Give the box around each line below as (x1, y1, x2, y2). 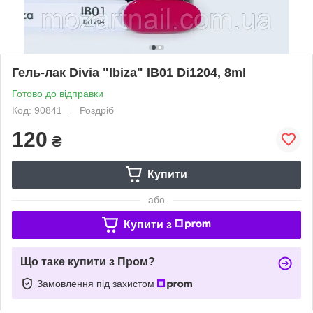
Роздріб (80, 104, 114, 116)
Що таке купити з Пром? (20, 255, 155, 268)
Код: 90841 (12, 104, 62, 116)
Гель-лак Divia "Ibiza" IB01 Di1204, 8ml (12, 65, 246, 80)
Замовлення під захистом (37, 277, 157, 289)
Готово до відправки (12, 87, 103, 99)
